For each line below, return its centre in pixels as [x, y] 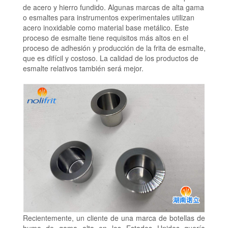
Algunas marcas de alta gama [156, 7]
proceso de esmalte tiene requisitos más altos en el [105, 37]
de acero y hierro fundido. [64, 7]
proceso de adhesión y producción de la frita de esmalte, [114, 48]
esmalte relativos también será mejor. [83, 68]
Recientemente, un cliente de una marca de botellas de [114, 218]
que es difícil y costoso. [60, 58]
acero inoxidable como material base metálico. [97, 27]
